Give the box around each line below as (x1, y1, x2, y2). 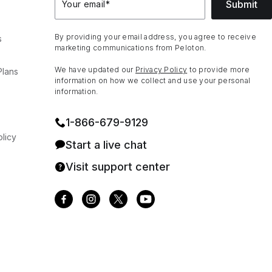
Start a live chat (66, 138, 147, 151)
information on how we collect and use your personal (55, 76, 251, 85)
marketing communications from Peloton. (55, 43, 206, 52)
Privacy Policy (135, 65, 188, 74)
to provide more (187, 65, 250, 74)
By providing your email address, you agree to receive (55, 32, 256, 41)
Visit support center (66, 160, 170, 173)
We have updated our (55, 65, 136, 74)
